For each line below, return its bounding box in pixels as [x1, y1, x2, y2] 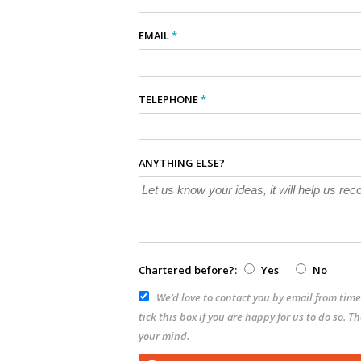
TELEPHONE [139, 92, 201, 107]
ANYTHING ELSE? [139, 156, 225, 171]
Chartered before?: [139, 263, 237, 278]
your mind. [139, 329, 189, 344]
